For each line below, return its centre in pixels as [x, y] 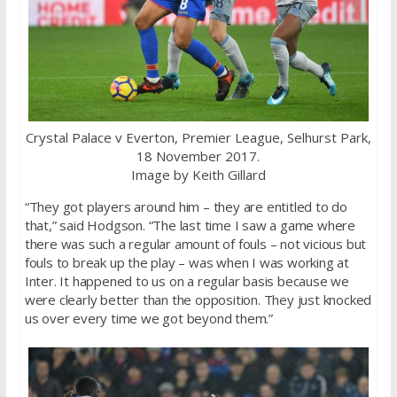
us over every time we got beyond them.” [148, 318]
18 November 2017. [198, 156]
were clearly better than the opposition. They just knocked [198, 299]
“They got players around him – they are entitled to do [186, 206]
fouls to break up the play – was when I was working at [187, 262]
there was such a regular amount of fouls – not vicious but [195, 243]
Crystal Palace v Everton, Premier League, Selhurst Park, [198, 137]
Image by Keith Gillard [198, 174]
